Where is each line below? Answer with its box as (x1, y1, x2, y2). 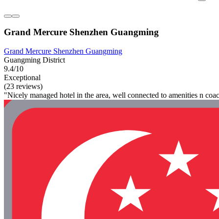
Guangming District (4, 56, 65, 65)
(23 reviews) (4, 82, 43, 91)
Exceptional (4, 73, 41, 82)
